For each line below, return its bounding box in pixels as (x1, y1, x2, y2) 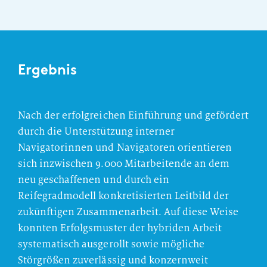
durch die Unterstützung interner (18, 125, 175, 138)
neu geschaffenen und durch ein (18, 173, 169, 187)
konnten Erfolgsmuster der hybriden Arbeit (18, 222, 222, 235)
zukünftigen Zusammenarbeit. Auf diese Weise (18, 206, 239, 219)
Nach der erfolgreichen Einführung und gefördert (18, 109, 249, 122)
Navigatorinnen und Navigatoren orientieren (18, 141, 232, 154)
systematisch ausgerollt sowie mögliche (18, 238, 205, 251)
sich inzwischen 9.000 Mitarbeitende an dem (18, 157, 230, 170)
